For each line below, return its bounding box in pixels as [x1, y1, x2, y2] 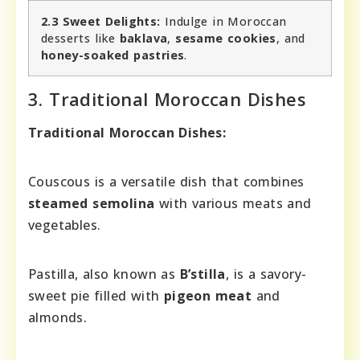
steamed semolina [28, 194, 155, 213]
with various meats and [154, 194, 312, 213]
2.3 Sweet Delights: [41, 14, 161, 30]
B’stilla [179, 265, 226, 284]
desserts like [41, 31, 120, 47]
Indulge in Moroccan [160, 14, 287, 30]
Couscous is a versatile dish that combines [28, 173, 305, 191]
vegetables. [28, 216, 101, 235]
